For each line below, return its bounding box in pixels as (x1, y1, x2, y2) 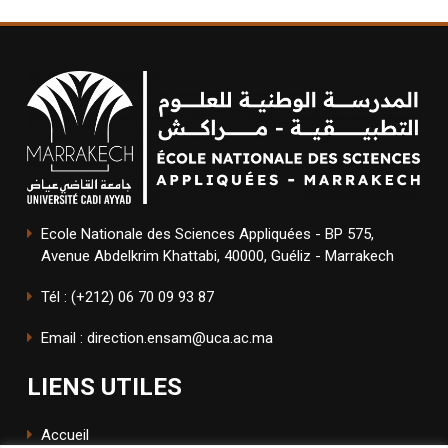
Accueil (41, 426, 89, 445)
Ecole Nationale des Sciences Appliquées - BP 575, (41, 225, 374, 244)
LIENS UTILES (27, 373, 182, 402)
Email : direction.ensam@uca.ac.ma (41, 329, 273, 348)
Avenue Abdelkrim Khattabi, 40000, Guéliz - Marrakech (41, 247, 394, 266)
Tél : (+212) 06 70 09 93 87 (41, 288, 214, 307)
